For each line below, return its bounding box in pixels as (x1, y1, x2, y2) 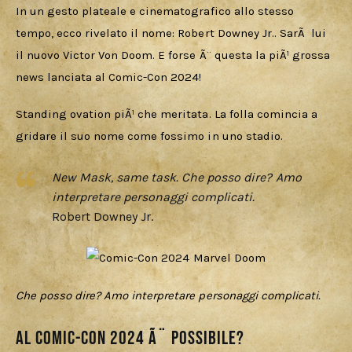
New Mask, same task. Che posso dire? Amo (51, 170, 302, 185)
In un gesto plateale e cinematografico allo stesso (16, 3, 297, 18)
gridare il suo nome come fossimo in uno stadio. (16, 129, 286, 144)
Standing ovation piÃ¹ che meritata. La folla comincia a (16, 107, 321, 122)
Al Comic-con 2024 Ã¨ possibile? (16, 327, 248, 350)
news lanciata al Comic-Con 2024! (16, 69, 202, 84)
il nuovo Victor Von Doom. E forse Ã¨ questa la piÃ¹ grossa (16, 47, 333, 62)
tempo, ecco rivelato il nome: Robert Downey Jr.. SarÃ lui (16, 25, 329, 40)
